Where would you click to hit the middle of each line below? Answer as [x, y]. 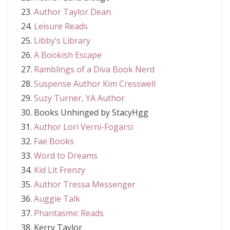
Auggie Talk [57, 199]
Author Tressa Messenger [85, 184]
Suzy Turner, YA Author [79, 98]
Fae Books [54, 141]
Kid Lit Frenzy [60, 170]
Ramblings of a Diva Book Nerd [94, 69]
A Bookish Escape [68, 55]
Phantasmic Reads [69, 213]
